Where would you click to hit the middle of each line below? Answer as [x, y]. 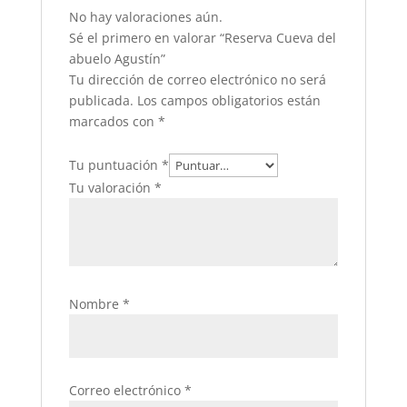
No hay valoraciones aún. [145, 17]
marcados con [113, 121]
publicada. [101, 100]
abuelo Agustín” [117, 59]
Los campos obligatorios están [228, 100]
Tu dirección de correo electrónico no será [197, 79]
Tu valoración [111, 188]
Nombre [95, 304]
